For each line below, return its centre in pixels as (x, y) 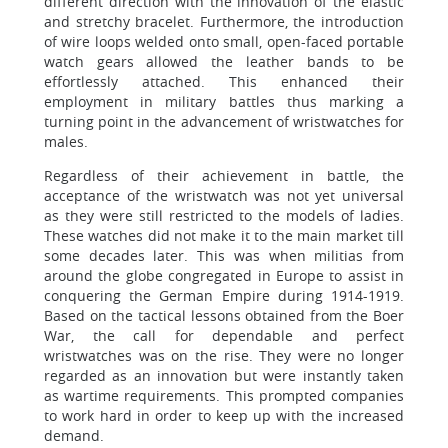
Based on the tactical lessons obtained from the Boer (224, 315)
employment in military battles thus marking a (224, 101)
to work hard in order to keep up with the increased (224, 415)
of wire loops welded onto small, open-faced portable (224, 41)
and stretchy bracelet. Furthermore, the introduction (224, 21)
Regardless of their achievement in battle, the (224, 175)
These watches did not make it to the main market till (224, 235)
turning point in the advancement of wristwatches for (224, 121)
